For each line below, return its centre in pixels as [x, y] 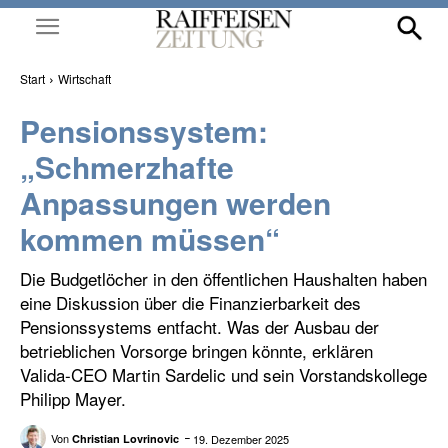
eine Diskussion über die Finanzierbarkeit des [190, 302]
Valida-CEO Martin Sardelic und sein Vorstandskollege [223, 374]
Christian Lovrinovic [125, 438]
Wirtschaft [84, 78]
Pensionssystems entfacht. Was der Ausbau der [199, 326]
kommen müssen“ [150, 238]
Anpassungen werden [175, 202]
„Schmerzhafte [127, 166]
